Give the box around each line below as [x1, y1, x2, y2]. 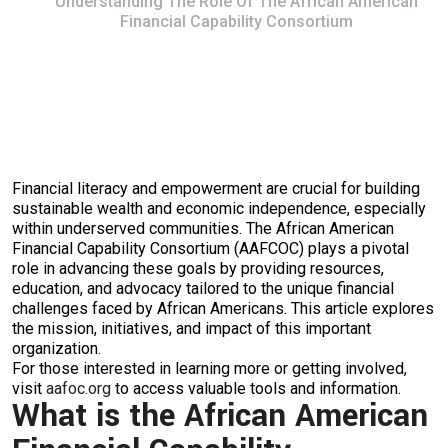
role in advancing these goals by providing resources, [12, 259, 384, 278]
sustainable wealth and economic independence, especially [12, 199, 426, 218]
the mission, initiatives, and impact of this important [12, 319, 371, 338]
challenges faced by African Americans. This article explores [12, 299, 434, 318]
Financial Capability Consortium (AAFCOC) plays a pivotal [12, 239, 409, 258]
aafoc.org [46, 379, 111, 398]
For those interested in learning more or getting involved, [12, 359, 407, 378]
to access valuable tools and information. [111, 379, 401, 398]
